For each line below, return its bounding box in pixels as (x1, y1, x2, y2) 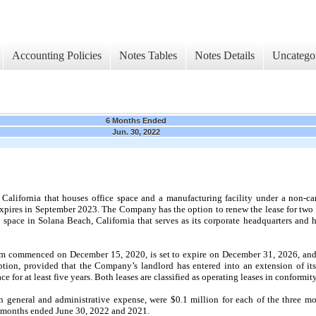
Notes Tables (119, 49, 177, 62)
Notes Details (195, 49, 255, 62)
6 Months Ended (106, 116, 166, 125)
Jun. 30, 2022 (112, 127, 160, 136)
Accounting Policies (12, 49, 102, 62)
